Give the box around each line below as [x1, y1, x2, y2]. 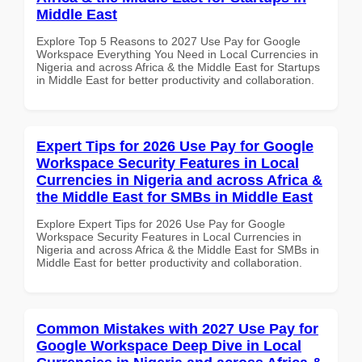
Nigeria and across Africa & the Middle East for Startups [36, 60, 320, 74]
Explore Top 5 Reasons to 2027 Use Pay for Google [36, 34, 301, 48]
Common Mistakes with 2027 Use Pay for [36, 320, 318, 337]
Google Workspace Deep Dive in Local [36, 337, 301, 354]
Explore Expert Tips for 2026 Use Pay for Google [36, 217, 285, 230]
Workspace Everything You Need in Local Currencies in [36, 47, 318, 61]
